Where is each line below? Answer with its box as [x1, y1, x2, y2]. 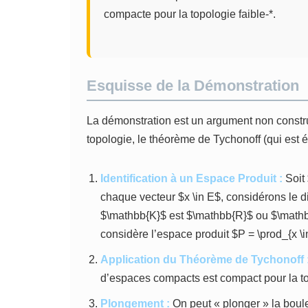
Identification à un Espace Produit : [100, 173, 283, 184]
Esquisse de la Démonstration [87, 77, 299, 94]
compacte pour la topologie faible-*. [104, 8, 276, 20]
